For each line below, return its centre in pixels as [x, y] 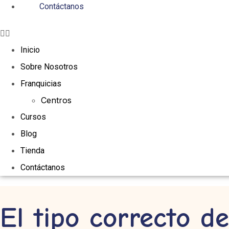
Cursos [33, 117]
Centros [56, 100]
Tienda [32, 151]
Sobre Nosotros [49, 67]
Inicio [30, 50]
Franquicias [41, 84]
